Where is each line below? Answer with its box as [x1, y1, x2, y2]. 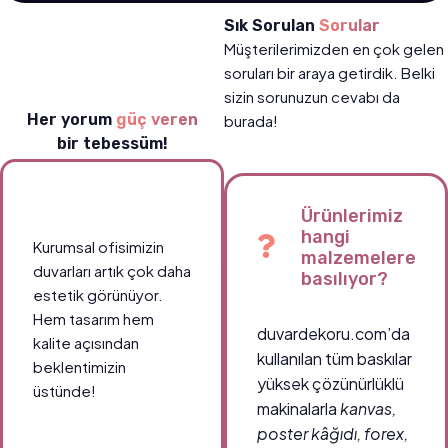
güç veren [115, 110, 198, 129]
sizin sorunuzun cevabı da [224, 87, 400, 106]
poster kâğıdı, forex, [257, 423, 408, 444]
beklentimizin [33, 357, 126, 376]
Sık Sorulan [224, 16, 319, 35]
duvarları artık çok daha [33, 261, 191, 280]
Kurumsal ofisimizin [33, 237, 164, 256]
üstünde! [33, 381, 96, 400]
